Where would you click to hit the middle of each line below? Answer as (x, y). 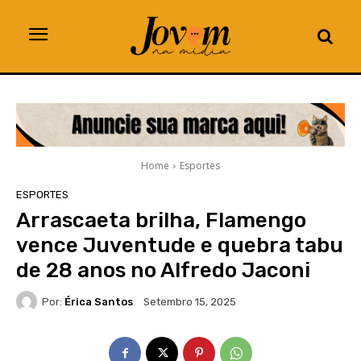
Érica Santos (99, 301)
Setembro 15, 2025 (190, 302)
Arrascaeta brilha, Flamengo (161, 221)
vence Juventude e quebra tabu (180, 246)
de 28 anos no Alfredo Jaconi (163, 271)
